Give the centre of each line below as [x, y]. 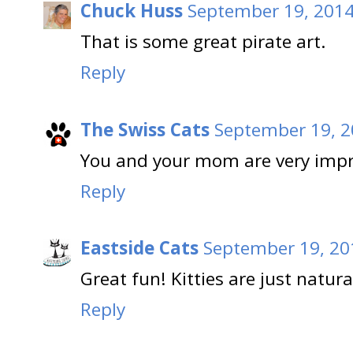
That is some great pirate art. [203, 42]
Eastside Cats [139, 248]
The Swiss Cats [145, 129]
